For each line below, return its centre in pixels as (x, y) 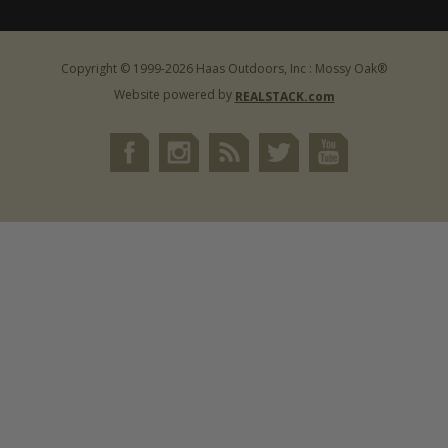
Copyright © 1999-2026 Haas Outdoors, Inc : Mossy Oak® (224, 68)
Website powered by (174, 94)
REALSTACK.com (284, 96)
